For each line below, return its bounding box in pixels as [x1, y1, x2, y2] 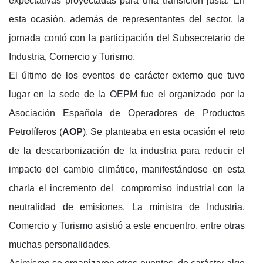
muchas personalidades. [9, 239, 111, 249]
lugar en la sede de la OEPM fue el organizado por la [9, 89, 245, 99]
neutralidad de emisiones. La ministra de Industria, [9, 201, 245, 212]
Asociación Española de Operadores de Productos [9, 107, 245, 118]
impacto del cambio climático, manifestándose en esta [9, 164, 245, 174]
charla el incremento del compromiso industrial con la [9, 183, 245, 193]
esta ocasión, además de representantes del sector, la [9, 14, 245, 24]
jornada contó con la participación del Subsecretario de [9, 32, 245, 43]
